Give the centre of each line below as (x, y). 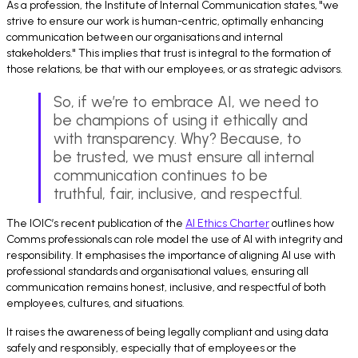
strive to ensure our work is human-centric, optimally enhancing (165, 21)
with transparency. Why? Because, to (177, 138)
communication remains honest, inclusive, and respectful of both (166, 287)
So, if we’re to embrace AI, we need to (186, 101)
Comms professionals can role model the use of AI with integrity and (175, 239)
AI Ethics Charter (227, 223)
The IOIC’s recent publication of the (96, 223)
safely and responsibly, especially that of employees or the (151, 348)
